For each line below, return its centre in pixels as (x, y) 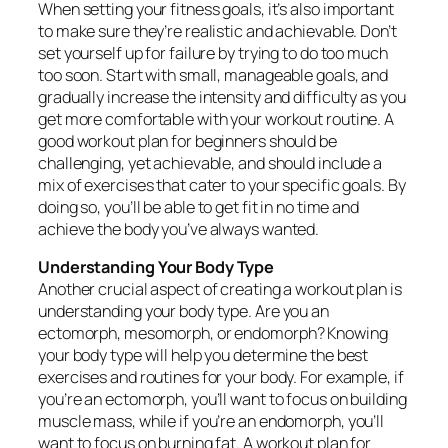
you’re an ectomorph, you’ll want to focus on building (222, 399)
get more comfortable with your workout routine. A (216, 118)
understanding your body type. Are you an (183, 311)
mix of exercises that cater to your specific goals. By (222, 184)
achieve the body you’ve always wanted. (179, 228)
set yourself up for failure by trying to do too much (213, 52)
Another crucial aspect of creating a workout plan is (220, 289)
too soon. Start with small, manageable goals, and (213, 74)
